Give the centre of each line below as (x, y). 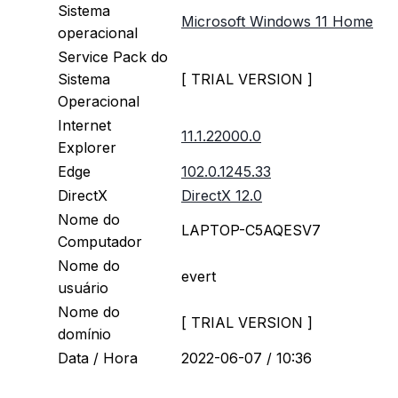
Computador (104, 242)
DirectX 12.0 (222, 196)
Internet (84, 126)
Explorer (92, 148)
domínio (89, 334)
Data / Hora (102, 358)
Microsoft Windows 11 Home (277, 22)
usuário (88, 288)
